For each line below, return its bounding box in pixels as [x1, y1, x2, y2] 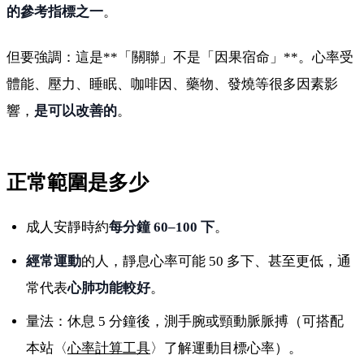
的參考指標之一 [6, 4, 103, 20]
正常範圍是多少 [6, 171, 149, 194]
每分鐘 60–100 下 [109, 219, 215, 236]
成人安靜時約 [26, 219, 110, 236]
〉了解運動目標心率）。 [150, 340, 303, 357]
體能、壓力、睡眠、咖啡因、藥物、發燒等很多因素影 [6, 76, 338, 92]
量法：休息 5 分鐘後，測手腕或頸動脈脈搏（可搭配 [26, 314, 344, 330]
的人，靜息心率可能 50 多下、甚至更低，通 [81, 253, 352, 269]
